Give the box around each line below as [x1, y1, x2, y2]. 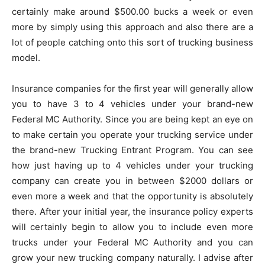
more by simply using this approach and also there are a [12, 21, 253, 33]
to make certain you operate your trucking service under [12, 129, 253, 140]
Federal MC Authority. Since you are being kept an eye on [12, 114, 253, 125]
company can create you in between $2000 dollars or [12, 175, 253, 186]
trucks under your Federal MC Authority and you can [12, 237, 253, 248]
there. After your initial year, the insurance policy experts [12, 206, 253, 217]
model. [12, 52, 40, 63]
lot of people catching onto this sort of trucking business [12, 37, 253, 48]
